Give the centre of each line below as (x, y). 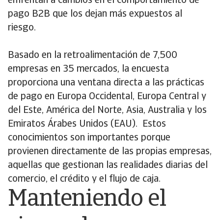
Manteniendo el (87, 200)
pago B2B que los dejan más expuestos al (95, 14)
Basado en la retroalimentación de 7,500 (93, 55)
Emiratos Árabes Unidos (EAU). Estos (87, 124)
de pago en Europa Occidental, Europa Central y (107, 97)
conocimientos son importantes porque (89, 138)
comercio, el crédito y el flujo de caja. (84, 179)
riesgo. (22, 28)
